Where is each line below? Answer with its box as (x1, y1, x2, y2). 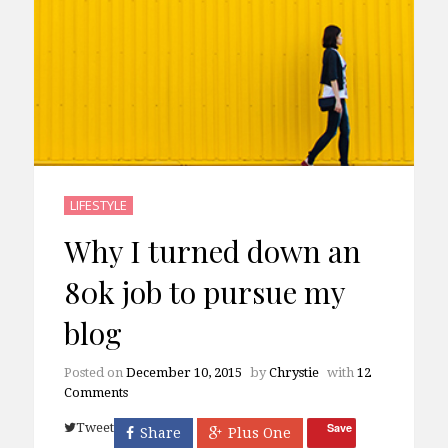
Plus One (227, 424, 291, 441)
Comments (63, 384, 128, 400)
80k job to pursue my (63, 271, 345, 311)
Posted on (63, 364, 126, 380)
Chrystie (268, 364, 319, 380)
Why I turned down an (63, 230, 361, 270)
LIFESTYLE (69, 195, 127, 214)
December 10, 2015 (125, 364, 242, 380)
